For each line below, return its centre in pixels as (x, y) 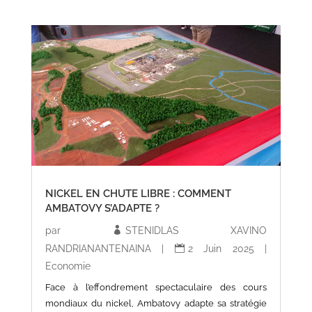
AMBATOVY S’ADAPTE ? (102, 208)
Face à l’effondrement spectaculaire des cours (156, 287)
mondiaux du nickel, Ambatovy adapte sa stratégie (156, 303)
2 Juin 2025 (221, 248)
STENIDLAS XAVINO (196, 230)
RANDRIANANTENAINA (98, 248)
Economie (68, 266)
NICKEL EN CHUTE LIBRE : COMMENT (138, 193)
